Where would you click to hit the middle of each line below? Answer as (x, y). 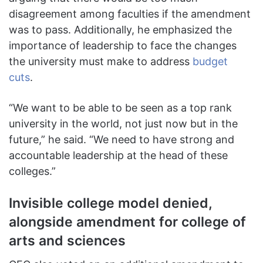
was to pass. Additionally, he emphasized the (120, 29)
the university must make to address (101, 61)
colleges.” (32, 171)
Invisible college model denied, (110, 203)
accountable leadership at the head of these (118, 155)
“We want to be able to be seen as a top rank (120, 107)
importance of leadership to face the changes (123, 45)
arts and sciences (69, 240)
